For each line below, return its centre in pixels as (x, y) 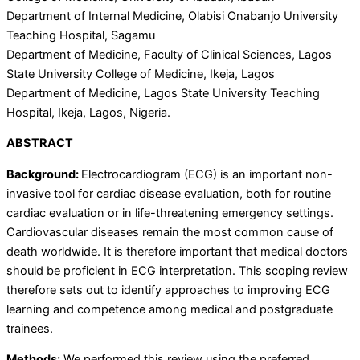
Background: (44, 174)
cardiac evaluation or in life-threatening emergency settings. (170, 213)
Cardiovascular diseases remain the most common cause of (170, 232)
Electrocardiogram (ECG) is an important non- (207, 174)
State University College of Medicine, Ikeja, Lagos (141, 74)
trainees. (30, 328)
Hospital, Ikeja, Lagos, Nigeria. (88, 112)
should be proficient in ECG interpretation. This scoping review (177, 270)
